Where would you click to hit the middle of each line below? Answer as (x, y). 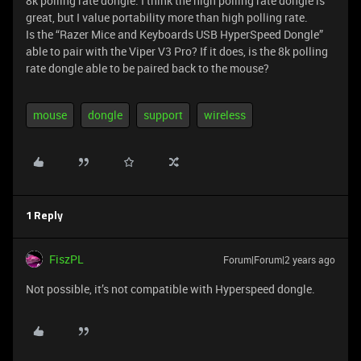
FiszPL (66, 259)
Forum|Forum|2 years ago (279, 259)
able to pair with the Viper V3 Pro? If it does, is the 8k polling (177, 51)
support (163, 115)
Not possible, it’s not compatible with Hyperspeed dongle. (170, 289)
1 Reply (44, 216)
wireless (225, 115)
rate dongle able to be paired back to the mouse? (147, 68)
